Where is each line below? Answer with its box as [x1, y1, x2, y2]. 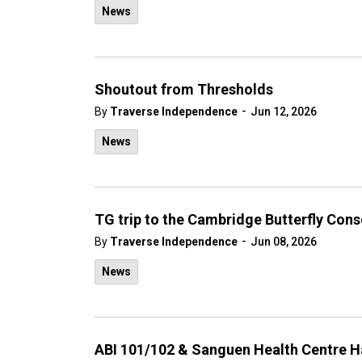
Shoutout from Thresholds [95, 81, 273, 98]
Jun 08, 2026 [250, 235, 317, 248]
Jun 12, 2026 [250, 105, 317, 118]
